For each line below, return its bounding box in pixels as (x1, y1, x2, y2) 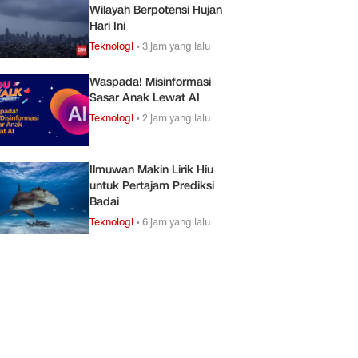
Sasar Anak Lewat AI (89, 89, 200, 105)
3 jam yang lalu (142, 38, 210, 53)
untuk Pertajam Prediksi (89, 177, 214, 193)
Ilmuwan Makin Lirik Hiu (89, 161, 213, 177)
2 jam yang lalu (142, 110, 210, 125)
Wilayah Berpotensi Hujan (89, 2, 222, 18)
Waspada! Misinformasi (89, 74, 211, 89)
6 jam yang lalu (142, 214, 210, 229)
